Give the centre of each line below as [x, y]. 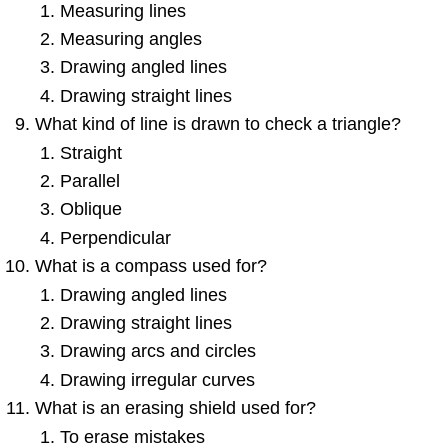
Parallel [89, 181]
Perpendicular [115, 237]
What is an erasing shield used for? [176, 408]
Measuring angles [130, 39]
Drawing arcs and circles [157, 351]
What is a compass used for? [151, 266]
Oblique [90, 209]
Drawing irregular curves [157, 379]
